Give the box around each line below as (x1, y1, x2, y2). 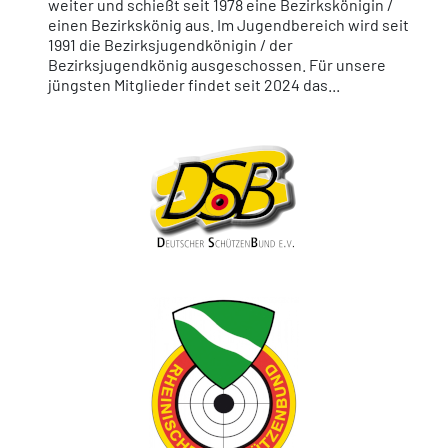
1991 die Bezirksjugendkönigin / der (48, 34, 293, 54)
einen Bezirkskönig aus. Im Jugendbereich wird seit (48, 14, 409, 34)
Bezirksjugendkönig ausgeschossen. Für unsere (48, 54, 386, 74)
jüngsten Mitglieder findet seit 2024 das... (48, 74, 340, 94)
